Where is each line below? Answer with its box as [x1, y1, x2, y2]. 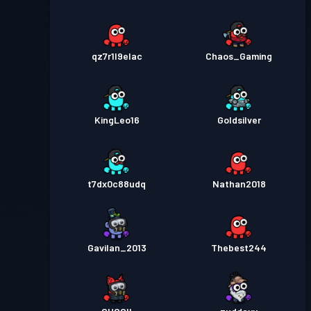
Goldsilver [217, 114, 261, 126]
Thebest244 [211, 242, 267, 254]
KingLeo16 [94, 114, 140, 126]
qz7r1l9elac [91, 50, 142, 62]
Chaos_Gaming [205, 50, 272, 62]
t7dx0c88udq [87, 178, 146, 190]
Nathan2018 [212, 178, 266, 190]
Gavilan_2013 [87, 242, 146, 254]
